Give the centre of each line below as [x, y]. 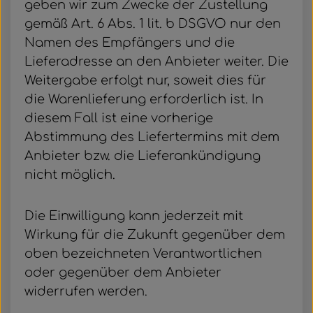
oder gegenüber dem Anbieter [123, 272]
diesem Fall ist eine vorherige [119, 118]
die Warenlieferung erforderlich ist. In [144, 99]
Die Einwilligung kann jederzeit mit [134, 216]
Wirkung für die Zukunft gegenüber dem [155, 235]
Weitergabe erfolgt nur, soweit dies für [145, 80]
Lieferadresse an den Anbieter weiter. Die [156, 61]
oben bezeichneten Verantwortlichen [143, 254]
